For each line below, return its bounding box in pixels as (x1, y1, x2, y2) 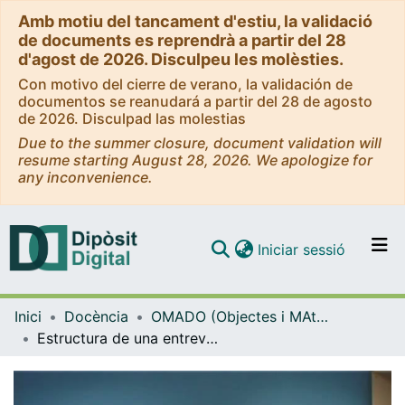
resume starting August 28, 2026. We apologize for (18, 151, 372, 169)
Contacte (191, 379, 255, 398)
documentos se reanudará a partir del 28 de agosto (18, 92, 372, 110)
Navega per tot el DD (191, 306, 338, 325)
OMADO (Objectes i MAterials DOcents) (316, 306, 328, 325)
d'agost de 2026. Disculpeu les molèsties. (18, 50, 344, 69)
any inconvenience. (18, 168, 153, 186)
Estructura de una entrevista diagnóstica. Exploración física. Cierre (206, 328, 218, 347)
